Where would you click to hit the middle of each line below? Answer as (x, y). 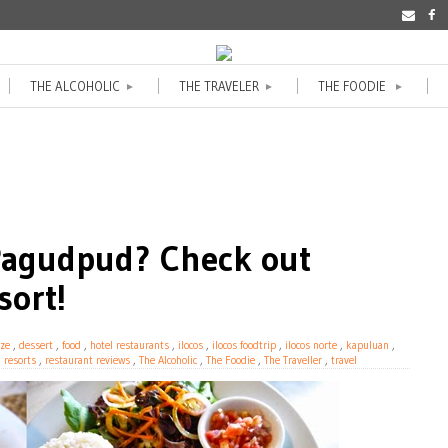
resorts (20, 359)
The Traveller (293, 359)
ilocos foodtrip (244, 344)
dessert (36, 344)
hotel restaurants (129, 344)
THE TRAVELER (219, 85)
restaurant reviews (87, 359)
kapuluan (367, 344)
